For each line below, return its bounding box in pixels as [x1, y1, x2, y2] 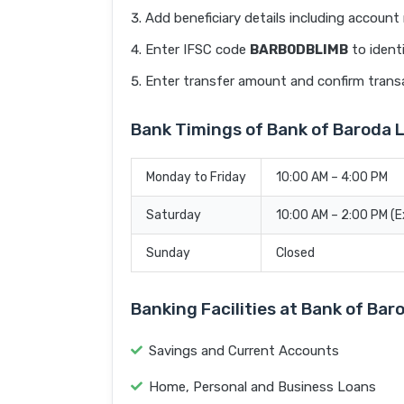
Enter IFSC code [145, 41, 250, 59]
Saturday [146, 207, 201, 224]
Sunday [146, 245, 190, 262]
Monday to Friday [146, 170, 246, 186]
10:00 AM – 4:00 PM [276, 170, 388, 186]
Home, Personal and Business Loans [149, 379, 376, 396]
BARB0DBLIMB [250, 41, 348, 59]
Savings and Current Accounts [149, 343, 339, 360]
